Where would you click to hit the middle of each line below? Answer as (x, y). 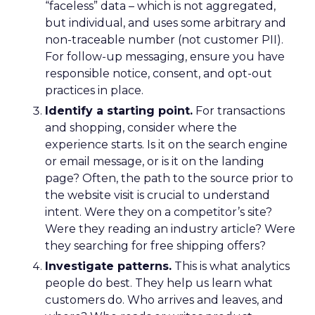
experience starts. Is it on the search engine (166, 144)
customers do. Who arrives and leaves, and (164, 300)
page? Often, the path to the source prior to (169, 178)
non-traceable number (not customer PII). (164, 40)
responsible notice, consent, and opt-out (159, 73)
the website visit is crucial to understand (157, 195)
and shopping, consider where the (141, 128)
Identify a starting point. (119, 111)
